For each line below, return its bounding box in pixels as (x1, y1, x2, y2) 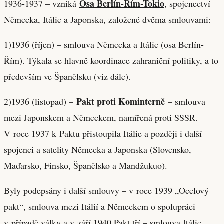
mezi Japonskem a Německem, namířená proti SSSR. (4, 111, 198, 123)
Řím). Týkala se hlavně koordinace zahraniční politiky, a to (4, 54, 218, 66)
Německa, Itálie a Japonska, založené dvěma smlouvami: (4, 13, 211, 25)
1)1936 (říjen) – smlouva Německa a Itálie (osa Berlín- (4, 38, 204, 50)
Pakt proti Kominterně (76, 94, 165, 108)
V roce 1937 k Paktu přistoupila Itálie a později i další (4, 127, 202, 139)
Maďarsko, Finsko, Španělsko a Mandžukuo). (4, 159, 167, 171)
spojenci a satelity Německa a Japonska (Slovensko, (4, 143, 191, 155)
